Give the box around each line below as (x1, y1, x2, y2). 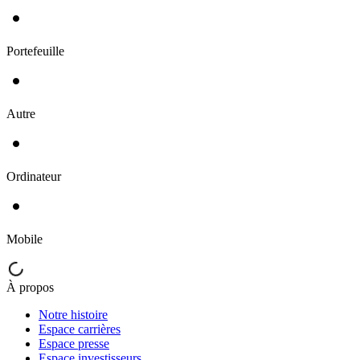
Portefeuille (6, 43, 64, 58)
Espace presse (39, 336, 109, 350)
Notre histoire (39, 307, 108, 321)
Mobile (6, 231, 43, 246)
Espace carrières (39, 321, 121, 336)
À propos (6, 280, 54, 294)
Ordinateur (6, 169, 61, 183)
